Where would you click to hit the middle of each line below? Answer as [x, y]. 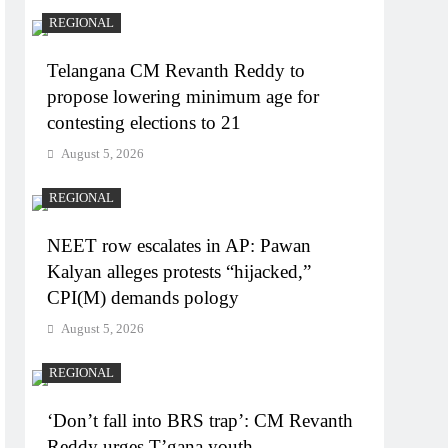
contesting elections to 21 [144, 123]
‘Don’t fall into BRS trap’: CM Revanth [200, 421]
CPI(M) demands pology [143, 298]
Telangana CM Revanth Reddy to [176, 71]
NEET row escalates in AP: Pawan [179, 246]
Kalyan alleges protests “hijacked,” [179, 272]
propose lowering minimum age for [183, 97]
